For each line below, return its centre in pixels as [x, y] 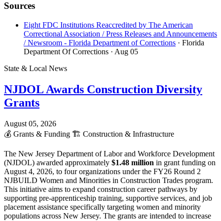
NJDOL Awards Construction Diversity [103, 89]
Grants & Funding [42, 134]
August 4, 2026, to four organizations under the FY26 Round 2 [102, 171]
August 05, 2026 [30, 123]
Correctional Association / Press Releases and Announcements [120, 34]
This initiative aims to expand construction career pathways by [101, 189]
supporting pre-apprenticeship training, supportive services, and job [108, 198]
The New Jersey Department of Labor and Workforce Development [109, 153]
